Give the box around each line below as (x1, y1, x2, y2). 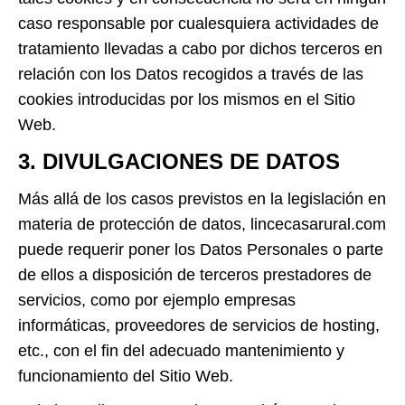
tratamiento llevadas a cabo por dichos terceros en (18, 40, 382, 58)
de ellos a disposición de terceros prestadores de (18, 266, 372, 284)
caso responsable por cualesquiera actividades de (18, 14, 379, 33)
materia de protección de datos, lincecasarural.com (18, 215, 386, 233)
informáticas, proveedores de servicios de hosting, (18, 316, 380, 334)
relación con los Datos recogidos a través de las (18, 65, 363, 83)
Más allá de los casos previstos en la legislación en (18, 190, 386, 208)
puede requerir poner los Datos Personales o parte (18, 240, 383, 259)
